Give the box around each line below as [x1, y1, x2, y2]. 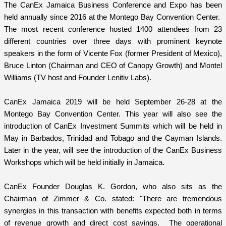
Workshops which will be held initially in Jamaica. [4, 157, 164, 166]
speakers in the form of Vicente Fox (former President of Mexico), [4, 48, 222, 58]
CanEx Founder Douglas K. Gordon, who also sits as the [4, 182, 222, 191]
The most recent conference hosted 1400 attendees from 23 [4, 24, 222, 33]
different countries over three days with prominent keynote [4, 36, 222, 45]
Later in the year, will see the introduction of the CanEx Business [4, 145, 222, 154]
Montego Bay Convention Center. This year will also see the [4, 109, 222, 118]
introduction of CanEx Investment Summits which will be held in [4, 121, 222, 130]
